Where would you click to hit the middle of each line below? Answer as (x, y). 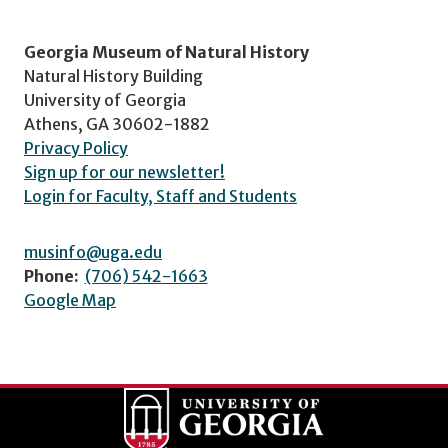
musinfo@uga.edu (93, 251)
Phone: (51, 275)
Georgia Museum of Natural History (166, 51)
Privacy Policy (76, 147)
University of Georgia (105, 99)
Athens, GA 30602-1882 (117, 123)
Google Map (70, 299)
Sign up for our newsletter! (124, 171)
